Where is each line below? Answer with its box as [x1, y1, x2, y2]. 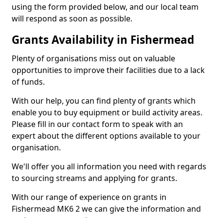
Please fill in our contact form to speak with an [12, 119, 183, 129]
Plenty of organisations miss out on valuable [12, 53, 175, 64]
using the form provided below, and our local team [12, 1, 199, 12]
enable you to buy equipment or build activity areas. [12, 107, 202, 118]
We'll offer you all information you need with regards [12, 161, 206, 172]
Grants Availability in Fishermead [12, 32, 194, 47]
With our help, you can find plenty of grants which [12, 95, 196, 106]
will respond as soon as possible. [12, 13, 132, 24]
